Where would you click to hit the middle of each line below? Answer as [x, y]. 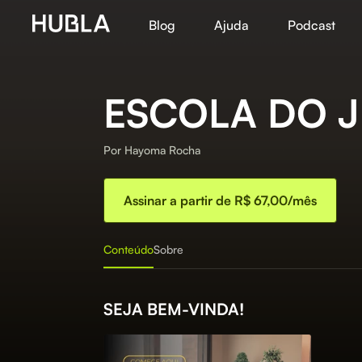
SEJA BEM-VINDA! [174, 309]
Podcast [311, 25]
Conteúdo [128, 249]
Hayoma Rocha [162, 150]
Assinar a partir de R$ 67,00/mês [220, 200]
